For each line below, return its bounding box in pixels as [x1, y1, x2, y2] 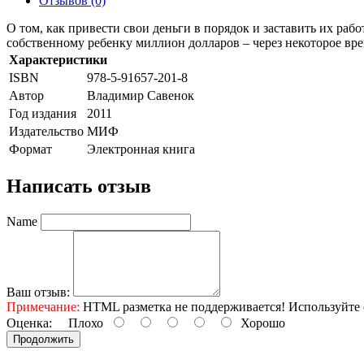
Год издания [9, 106, 76, 120]
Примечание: [6, 299, 80, 314]
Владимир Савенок [87, 88, 194, 102]
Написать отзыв [6, 175, 151, 197]
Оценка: [6, 315, 52, 330]
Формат [9, 141, 52, 156]
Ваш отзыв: [6, 284, 70, 299]
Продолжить [13, 332, 74, 345]
